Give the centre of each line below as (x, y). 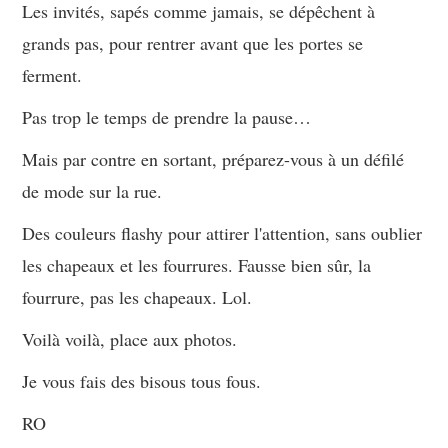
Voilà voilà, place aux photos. (130, 339)
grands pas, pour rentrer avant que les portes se (193, 43)
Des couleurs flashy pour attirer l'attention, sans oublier (222, 233)
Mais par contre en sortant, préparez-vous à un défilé (213, 159)
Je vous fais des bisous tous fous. (142, 381)
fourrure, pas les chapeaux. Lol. (137, 297)
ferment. (52, 75)
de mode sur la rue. (92, 191)
